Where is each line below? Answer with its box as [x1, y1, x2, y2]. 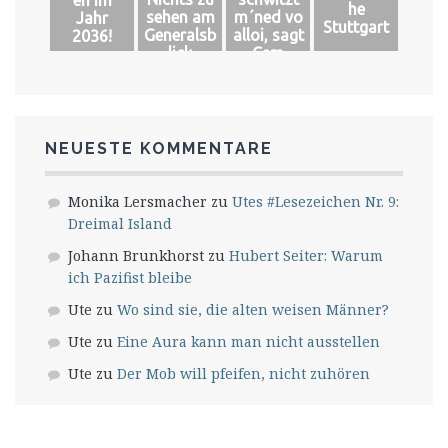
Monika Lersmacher [68, 192, 207, 212]
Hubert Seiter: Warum [229, 246, 383, 266]
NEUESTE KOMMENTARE [45, 139, 273, 159]
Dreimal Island [68, 214, 172, 234]
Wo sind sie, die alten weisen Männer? [117, 300, 389, 320]
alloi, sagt [232, 26, 304, 45]
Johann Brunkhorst [68, 246, 204, 266]
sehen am [145, 8, 215, 27]
